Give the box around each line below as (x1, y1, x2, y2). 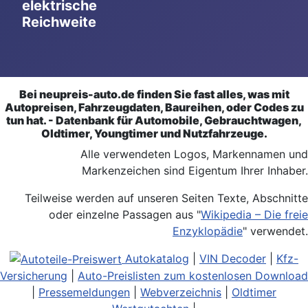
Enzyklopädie (173, 223, 243, 238)
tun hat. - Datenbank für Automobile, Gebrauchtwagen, (6, 113, 302, 127)
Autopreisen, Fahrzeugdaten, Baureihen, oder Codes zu (4, 100, 304, 114)
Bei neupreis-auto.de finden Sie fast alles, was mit (19, 87, 289, 101)
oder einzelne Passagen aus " (49, 207, 201, 221)
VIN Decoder (199, 251, 266, 265)
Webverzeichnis (140, 285, 221, 300)
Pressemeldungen (38, 285, 130, 300)
